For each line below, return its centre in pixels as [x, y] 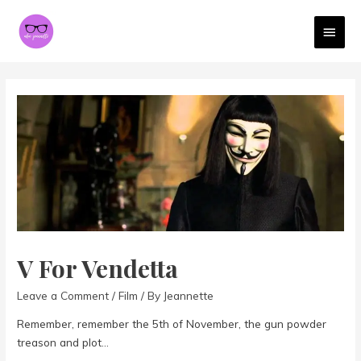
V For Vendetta [98, 268]
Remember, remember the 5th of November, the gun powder [172, 323]
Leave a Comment [63, 295]
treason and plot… [63, 342]
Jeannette [189, 295]
